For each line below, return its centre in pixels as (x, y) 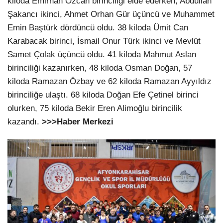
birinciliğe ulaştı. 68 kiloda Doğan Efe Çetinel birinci (103, 95)
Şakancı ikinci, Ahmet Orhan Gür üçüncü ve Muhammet (111, 14)
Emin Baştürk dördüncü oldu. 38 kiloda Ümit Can (98, 27)
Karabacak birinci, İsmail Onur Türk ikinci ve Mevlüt (104, 41)
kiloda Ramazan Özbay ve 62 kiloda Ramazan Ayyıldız (110, 81)
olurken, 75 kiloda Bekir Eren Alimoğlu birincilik (95, 108)
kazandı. (25, 121)
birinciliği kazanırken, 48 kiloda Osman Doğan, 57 (100, 68)
